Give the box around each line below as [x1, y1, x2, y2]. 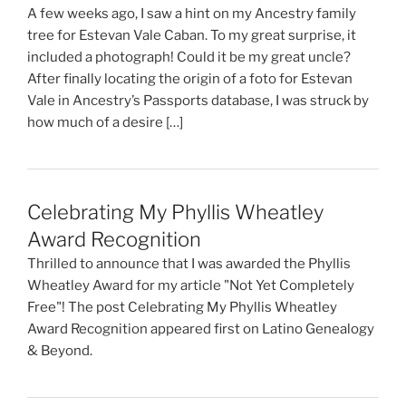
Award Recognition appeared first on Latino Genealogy [27, 321, 374, 338]
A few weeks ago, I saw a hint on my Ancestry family [27, 5, 356, 22]
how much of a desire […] [27, 113, 183, 130]
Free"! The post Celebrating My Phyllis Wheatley [27, 299, 337, 316]
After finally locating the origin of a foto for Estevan [27, 70, 353, 87]
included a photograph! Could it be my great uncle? [27, 48, 353, 65]
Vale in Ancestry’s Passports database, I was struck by [27, 92, 369, 109]
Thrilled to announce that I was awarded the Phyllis [27, 256, 351, 273]
